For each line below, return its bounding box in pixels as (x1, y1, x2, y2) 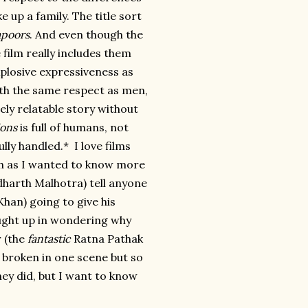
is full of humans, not (17, 120, 129, 134)
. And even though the (30, 27, 143, 41)
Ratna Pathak (71, 232, 143, 245)
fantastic (27, 232, 71, 245)
